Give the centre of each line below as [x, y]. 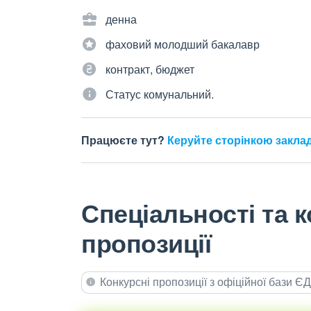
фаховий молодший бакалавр [183, 44]
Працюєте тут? [124, 140]
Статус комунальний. [160, 94]
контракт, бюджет [150, 69]
